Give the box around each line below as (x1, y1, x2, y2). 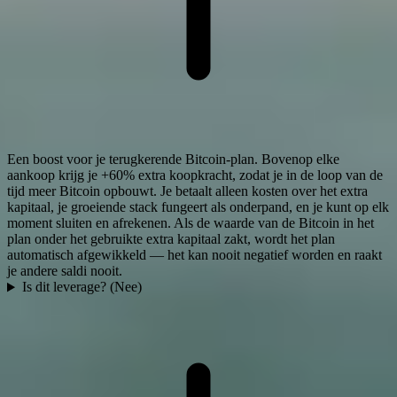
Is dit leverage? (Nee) (21, 279, 142, 295)
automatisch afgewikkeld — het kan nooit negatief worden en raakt (7, 247, 382, 263)
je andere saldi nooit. (7, 263, 122, 279)
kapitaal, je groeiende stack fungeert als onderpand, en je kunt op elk (7, 199, 389, 215)
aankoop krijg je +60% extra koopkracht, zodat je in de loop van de (7, 167, 383, 183)
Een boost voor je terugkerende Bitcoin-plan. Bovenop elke (7, 152, 339, 167)
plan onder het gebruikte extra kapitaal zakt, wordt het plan (7, 231, 335, 247)
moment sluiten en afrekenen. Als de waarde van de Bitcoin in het (7, 215, 374, 231)
